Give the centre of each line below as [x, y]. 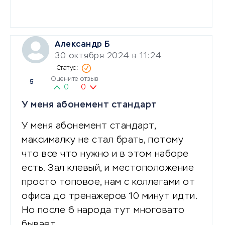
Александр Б [82, 44]
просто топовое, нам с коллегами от [108, 182]
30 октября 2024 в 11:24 [108, 56]
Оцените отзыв [75, 79]
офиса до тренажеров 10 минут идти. [109, 196]
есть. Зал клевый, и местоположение [108, 168]
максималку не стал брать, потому [102, 140]
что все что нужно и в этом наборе [105, 154]
